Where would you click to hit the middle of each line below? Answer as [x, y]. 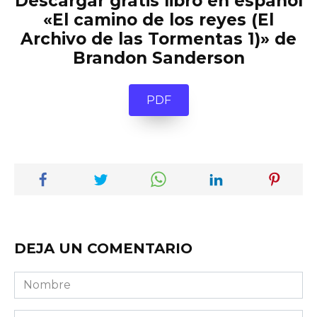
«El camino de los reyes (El [158, 20]
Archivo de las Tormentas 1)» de [158, 39]
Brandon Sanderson [158, 58]
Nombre [37, 279]
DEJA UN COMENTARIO [103, 249]
